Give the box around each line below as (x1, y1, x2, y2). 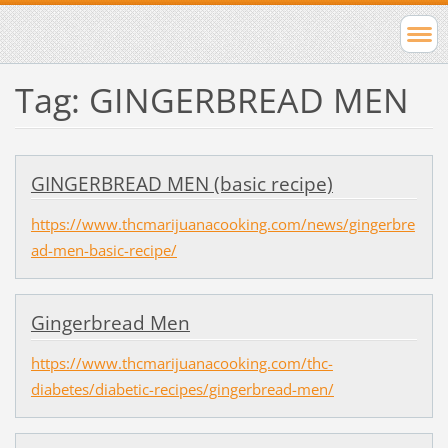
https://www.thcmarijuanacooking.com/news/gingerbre (30, 213, 415, 234)
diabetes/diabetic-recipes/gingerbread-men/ (30, 379, 334, 400)
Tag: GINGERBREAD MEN (14, 76, 409, 123)
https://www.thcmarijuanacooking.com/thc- (30, 353, 333, 374)
